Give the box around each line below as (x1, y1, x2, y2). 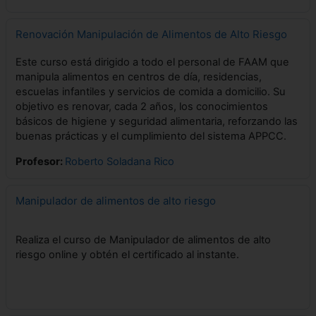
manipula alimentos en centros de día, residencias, (16, 71, 262, 83)
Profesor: (16, 155, 65, 168)
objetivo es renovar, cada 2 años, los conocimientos (16, 100, 268, 113)
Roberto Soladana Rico (65, 155, 174, 168)
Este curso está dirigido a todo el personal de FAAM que (16, 56, 289, 68)
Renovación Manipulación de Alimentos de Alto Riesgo (16, 28, 287, 41)
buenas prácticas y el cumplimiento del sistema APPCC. (16, 130, 286, 142)
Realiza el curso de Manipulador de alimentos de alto (16, 233, 271, 246)
